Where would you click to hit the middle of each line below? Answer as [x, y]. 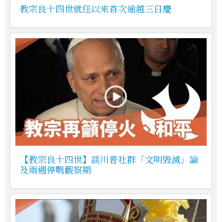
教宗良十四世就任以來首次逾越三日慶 [96, 9]
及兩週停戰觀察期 [55, 170]
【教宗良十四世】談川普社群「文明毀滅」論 [109, 159]
